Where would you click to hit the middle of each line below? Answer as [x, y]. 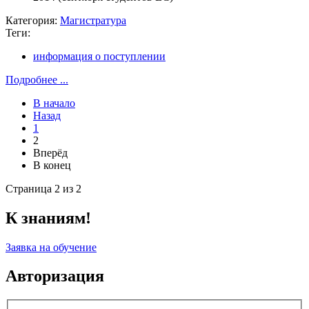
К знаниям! [48, 218]
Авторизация [55, 276]
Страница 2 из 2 [43, 188]
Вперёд [50, 152]
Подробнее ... [37, 79]
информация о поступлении [99, 56]
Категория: [33, 20]
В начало [54, 103]
